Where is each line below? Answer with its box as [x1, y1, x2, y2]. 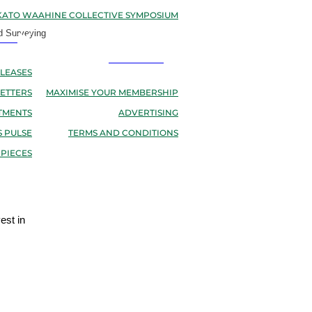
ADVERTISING [118, 107, 178, 120]
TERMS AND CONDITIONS [68, 127, 178, 140]
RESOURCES [109, 53, 162, 66]
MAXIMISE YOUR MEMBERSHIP [46, 86, 178, 100]
